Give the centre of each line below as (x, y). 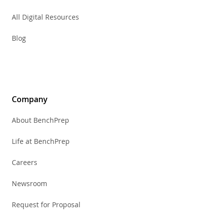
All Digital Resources (45, 17)
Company (30, 99)
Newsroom (29, 184)
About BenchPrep (41, 120)
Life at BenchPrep (41, 141)
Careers (25, 163)
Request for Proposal (46, 205)
